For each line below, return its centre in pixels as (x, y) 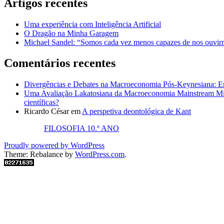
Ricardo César (46, 111)
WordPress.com (100, 154)
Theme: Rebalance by (39, 154)
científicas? (41, 102)
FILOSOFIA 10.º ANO (81, 128)
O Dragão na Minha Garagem (71, 33)
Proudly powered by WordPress (54, 145)
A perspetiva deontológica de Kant (136, 111)
